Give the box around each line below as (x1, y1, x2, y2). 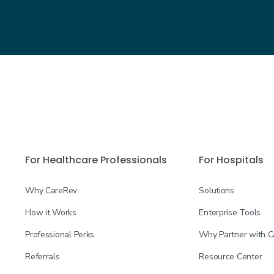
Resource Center (199, 251, 262, 263)
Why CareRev (25, 185, 78, 197)
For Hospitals (199, 153, 264, 168)
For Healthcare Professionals (25, 153, 168, 168)
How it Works (25, 207, 76, 219)
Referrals (25, 251, 60, 263)
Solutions (199, 185, 234, 197)
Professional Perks (25, 229, 95, 241)
